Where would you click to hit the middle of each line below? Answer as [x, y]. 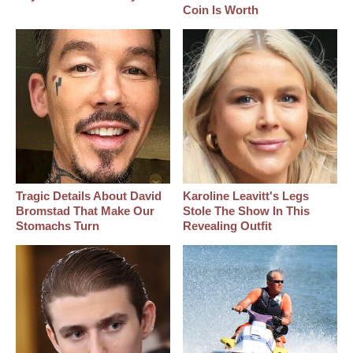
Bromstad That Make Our [85, 210]
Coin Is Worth [221, 10]
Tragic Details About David [89, 195]
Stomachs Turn [58, 225]
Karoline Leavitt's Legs [246, 195]
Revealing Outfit [228, 225]
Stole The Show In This [247, 210]
